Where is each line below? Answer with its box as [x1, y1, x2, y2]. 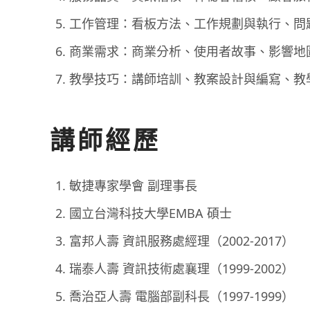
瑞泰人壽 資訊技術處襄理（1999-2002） [69, 260, 294, 277]
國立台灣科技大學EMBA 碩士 [69, 205, 232, 221]
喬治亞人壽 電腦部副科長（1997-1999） [69, 288, 294, 304]
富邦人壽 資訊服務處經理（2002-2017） [69, 232, 294, 249]
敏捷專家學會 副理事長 [69, 177, 197, 194]
